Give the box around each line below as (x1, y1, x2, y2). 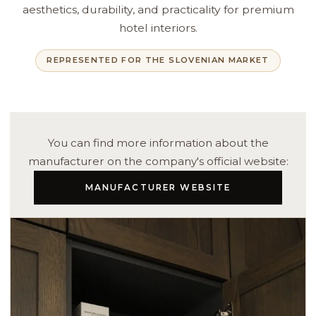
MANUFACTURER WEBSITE (85, 182, 231, 193)
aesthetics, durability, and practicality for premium (22, 3, 294, 17)
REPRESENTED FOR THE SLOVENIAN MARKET (47, 55, 269, 66)
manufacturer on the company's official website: (28, 154, 288, 168)
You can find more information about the (47, 135, 269, 150)
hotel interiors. (119, 21, 197, 35)
